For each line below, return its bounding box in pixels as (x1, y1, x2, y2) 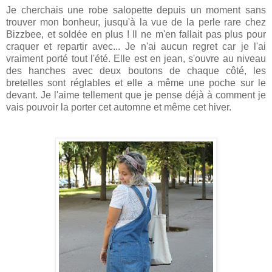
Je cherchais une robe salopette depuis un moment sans (6, 4, 266, 15)
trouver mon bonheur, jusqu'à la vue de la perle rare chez (6, 16, 266, 27)
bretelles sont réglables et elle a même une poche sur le (6, 77, 266, 88)
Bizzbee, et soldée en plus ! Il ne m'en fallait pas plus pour (6, 29, 266, 39)
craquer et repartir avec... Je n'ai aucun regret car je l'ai (6, 41, 266, 52)
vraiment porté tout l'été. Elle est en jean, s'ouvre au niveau (6, 53, 266, 64)
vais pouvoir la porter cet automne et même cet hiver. (6, 101, 231, 112)
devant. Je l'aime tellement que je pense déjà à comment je (6, 89, 266, 100)
